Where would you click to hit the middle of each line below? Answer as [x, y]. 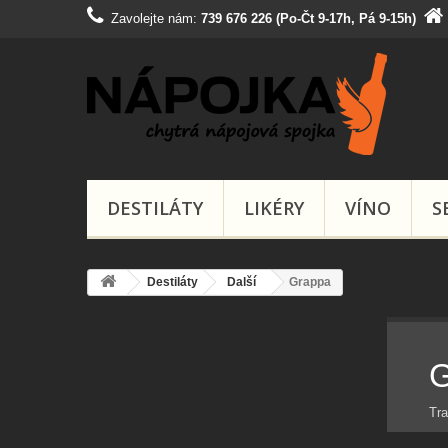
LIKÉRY [274, 208]
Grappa [310, 282]
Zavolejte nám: [156, 18]
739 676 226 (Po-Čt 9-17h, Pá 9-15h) [308, 18]
